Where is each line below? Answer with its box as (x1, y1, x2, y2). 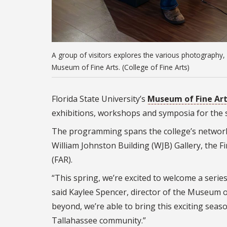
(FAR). (52, 154, 72, 165)
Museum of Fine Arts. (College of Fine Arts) (52, 62, 190, 72)
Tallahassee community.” (52, 214, 146, 226)
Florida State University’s (52, 93, 147, 104)
